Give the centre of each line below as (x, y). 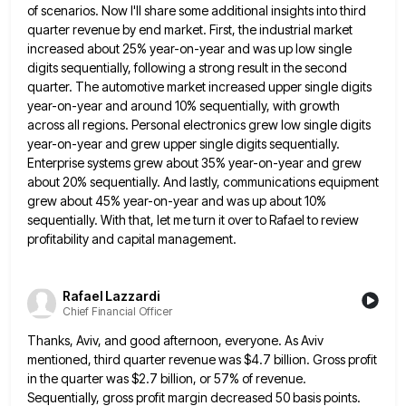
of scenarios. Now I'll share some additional (148, 10)
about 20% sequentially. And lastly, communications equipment (203, 181)
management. (197, 238)
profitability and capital (91, 238)
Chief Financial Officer (117, 312)
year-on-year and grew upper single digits (147, 143)
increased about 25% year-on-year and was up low (171, 48)
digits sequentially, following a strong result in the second (187, 67)
